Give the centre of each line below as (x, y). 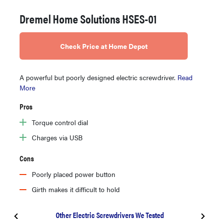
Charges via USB (57, 137)
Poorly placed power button (74, 174)
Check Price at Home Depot (104, 46)
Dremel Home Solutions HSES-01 (88, 18)
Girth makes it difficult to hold (76, 189)
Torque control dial (60, 122)
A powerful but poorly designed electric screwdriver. (99, 77)
